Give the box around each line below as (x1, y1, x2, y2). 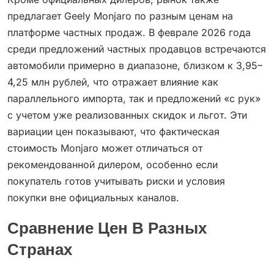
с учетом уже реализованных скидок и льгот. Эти (7, 109, 247, 122)
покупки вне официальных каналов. (7, 191, 179, 204)
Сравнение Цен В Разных (7, 222, 207, 237)
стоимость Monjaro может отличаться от (7, 142, 202, 155)
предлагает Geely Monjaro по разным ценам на (7, 10, 233, 23)
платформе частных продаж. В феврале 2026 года (7, 26, 251, 39)
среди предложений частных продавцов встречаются (7, 43, 266, 56)
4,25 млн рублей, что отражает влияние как (7, 76, 218, 89)
